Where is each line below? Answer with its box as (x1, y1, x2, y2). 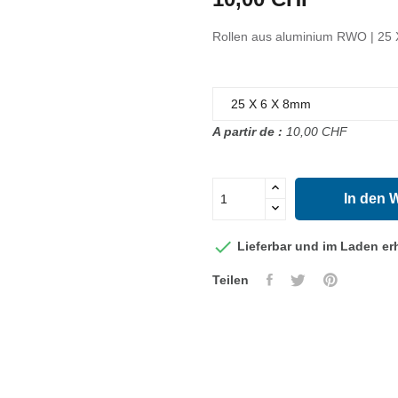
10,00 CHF (283, 124, 347, 139)
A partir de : (212, 124, 283, 139)
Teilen (212, 273, 249, 288)
